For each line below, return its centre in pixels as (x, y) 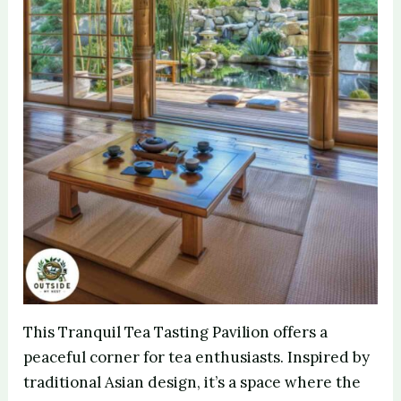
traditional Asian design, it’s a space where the (192, 383)
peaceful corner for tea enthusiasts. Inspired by (197, 358)
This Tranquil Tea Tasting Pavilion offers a (176, 333)
